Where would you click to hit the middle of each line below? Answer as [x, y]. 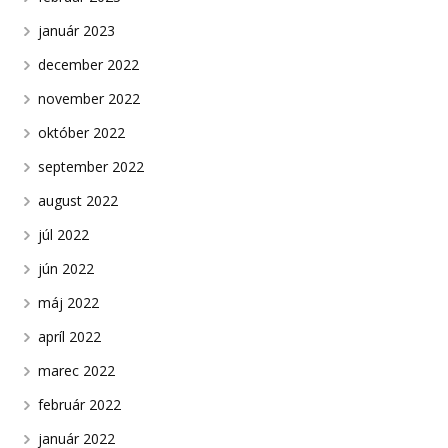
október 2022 [82, 133]
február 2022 [80, 405]
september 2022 [91, 167]
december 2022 [89, 65]
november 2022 [89, 99]
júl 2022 [64, 235]
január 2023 [77, 31]
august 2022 [78, 201]
